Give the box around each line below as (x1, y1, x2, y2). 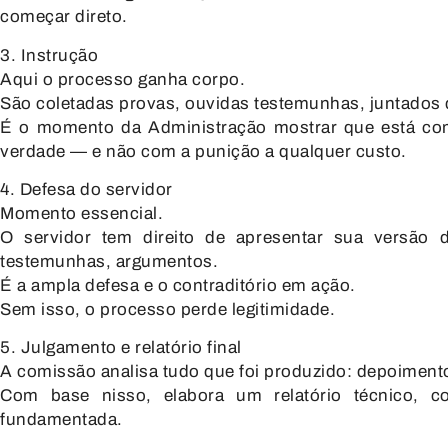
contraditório (172, 276, 277, 296)
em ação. (277, 276, 356, 296)
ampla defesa (31, 276, 139, 296)
